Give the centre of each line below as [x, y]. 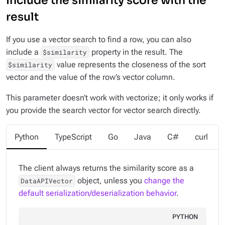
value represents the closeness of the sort [130, 65]
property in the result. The [136, 52]
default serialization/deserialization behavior [97, 193]
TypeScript [73, 137]
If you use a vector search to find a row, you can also [99, 39]
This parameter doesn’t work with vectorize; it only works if [110, 98]
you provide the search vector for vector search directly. [103, 110]
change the [164, 181]
